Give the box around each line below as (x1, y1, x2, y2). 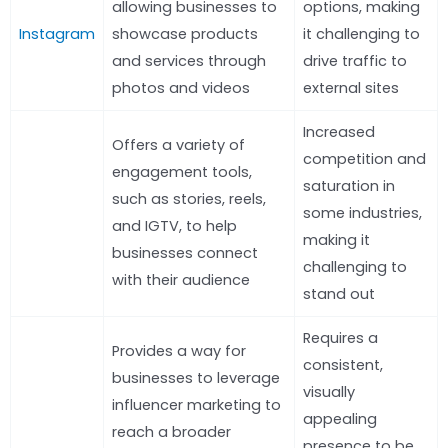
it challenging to (303, 23, 420, 44)
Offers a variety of (112, 134, 245, 155)
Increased (303, 121, 375, 142)
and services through (112, 50, 266, 71)
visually (303, 381, 355, 402)
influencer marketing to (112, 394, 281, 415)
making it (303, 229, 370, 250)
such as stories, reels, (112, 188, 266, 209)
